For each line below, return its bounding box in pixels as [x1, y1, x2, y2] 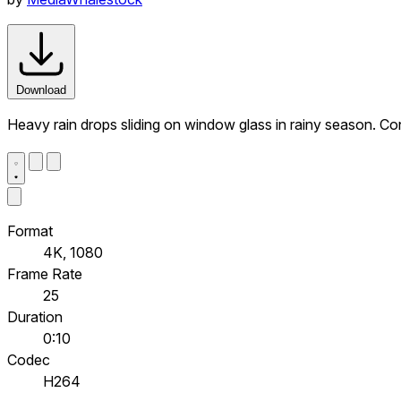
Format [7, 221, 53, 240]
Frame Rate [7, 264, 82, 283]
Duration [7, 307, 63, 326]
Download [16, 82, 66, 97]
